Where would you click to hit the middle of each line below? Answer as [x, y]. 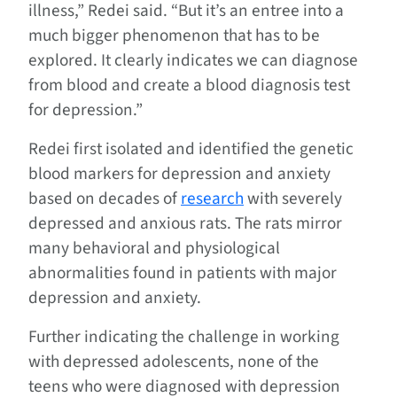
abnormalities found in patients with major [183, 273]
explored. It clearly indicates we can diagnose [193, 61]
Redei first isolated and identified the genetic [191, 149]
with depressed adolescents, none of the [174, 362]
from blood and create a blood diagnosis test [189, 86]
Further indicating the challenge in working [184, 337]
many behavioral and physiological [154, 249]
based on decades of [105, 199]
